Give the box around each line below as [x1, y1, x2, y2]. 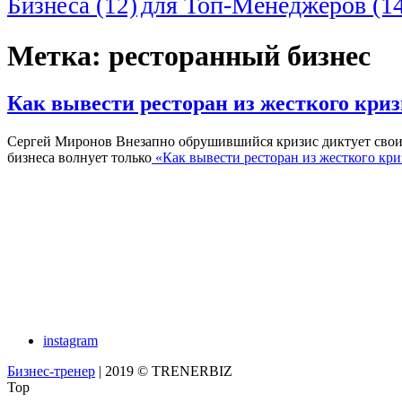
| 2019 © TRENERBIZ [95, 363, 232, 380]
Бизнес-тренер [7, 363, 95, 380]
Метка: [7, 39, 109, 72]
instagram [43, 333, 98, 349]
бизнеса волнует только [7, 150, 152, 166]
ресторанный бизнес [109, 39, 371, 72]
